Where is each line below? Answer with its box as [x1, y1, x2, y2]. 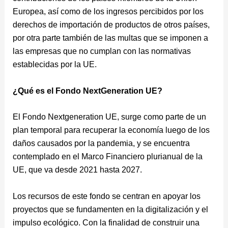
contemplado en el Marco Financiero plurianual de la [12, 152, 203, 161]
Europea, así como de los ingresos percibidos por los [12, 7, 204, 16]
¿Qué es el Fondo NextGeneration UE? [12, 86, 162, 95]
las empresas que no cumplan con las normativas [12, 47, 191, 56]
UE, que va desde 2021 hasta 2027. [12, 165, 142, 175]
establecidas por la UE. [12, 60, 97, 69]
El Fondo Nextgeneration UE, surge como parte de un [12, 112, 206, 122]
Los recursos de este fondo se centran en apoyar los [12, 191, 201, 201]
